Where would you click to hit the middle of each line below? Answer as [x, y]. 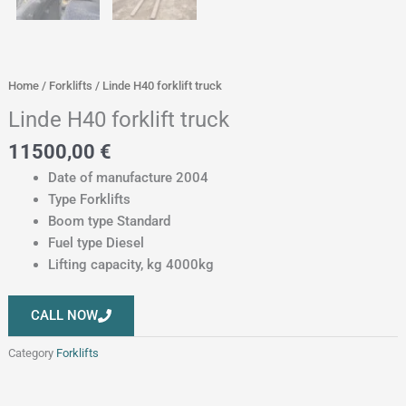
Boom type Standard [109, 222]
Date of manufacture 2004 [128, 178]
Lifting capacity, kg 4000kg [130, 265]
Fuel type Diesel [96, 243]
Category [30, 353]
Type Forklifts [89, 200]
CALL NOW [64, 315]
